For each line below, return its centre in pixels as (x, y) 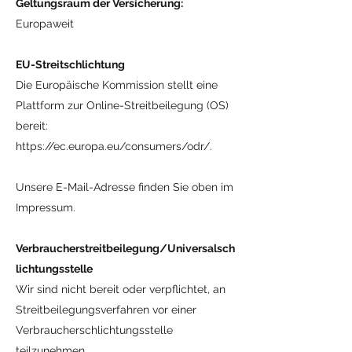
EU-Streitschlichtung (70, 64)
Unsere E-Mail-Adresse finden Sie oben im (125, 187)
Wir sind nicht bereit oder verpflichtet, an (121, 289)
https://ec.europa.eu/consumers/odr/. (114, 146)
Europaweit (45, 24)
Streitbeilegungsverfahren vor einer (106, 310)
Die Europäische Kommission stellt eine (117, 85)
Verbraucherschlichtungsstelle (94, 330)
